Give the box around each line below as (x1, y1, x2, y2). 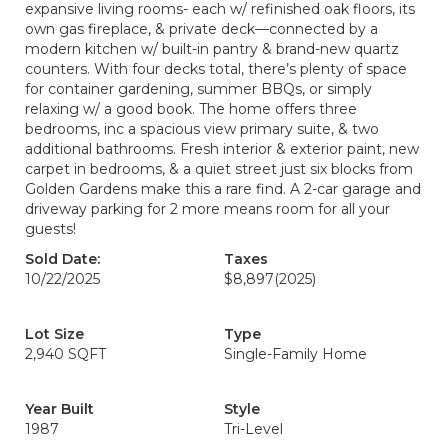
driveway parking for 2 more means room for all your (25, 200, 390, 218)
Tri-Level (224, 420, 283, 438)
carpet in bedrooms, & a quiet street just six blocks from (25, 160, 413, 178)
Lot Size (25, 325, 84, 343)
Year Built (25, 400, 94, 418)
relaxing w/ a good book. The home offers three (25, 100, 357, 118)
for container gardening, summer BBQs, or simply (25, 80, 372, 98)
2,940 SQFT (25, 345, 106, 363)
